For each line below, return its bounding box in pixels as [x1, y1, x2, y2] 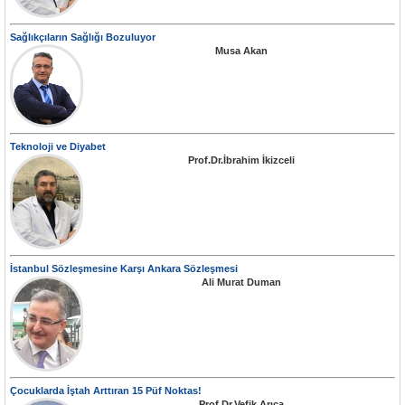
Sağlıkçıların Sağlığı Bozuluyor [10, 32, 155, 43]
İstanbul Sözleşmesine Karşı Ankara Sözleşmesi [10, 263, 238, 275]
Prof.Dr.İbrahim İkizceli [188, 155, 295, 166]
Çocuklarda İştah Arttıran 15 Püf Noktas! [10, 385, 202, 397]
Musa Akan [215, 45, 268, 57]
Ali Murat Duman [202, 277, 281, 288]
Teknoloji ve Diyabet [10, 141, 106, 153]
